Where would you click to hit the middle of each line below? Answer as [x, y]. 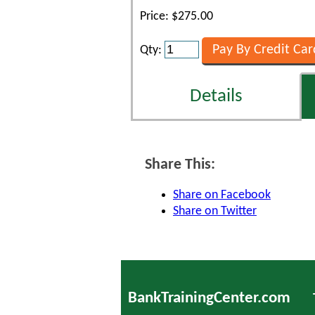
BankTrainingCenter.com [209, 298]
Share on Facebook [222, 195]
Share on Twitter [215, 211]
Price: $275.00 [176, 17]
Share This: [180, 165]
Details [216, 97]
